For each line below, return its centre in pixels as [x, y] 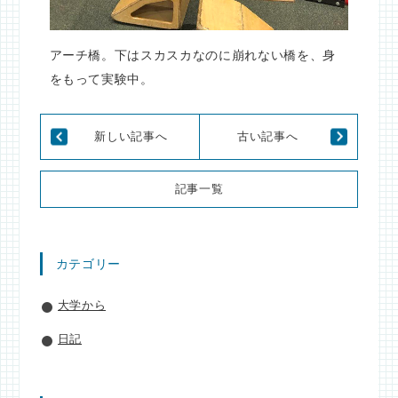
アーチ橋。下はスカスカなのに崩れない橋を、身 [192, 56]
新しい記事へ [131, 137]
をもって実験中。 [101, 80]
